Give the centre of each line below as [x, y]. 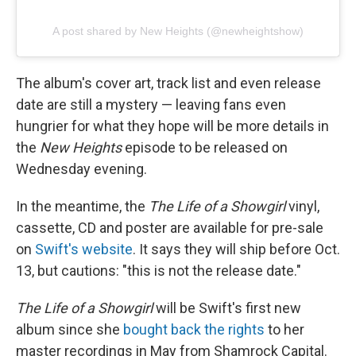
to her [284, 330]
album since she [70, 330]
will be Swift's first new [227, 308]
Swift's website [84, 250]
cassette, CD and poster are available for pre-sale [170, 228]
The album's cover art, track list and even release [168, 83]
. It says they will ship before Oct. [236, 250]
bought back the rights [194, 330]
